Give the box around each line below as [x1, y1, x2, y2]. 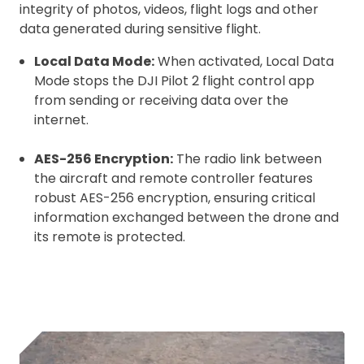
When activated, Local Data [154, 52, 334, 71]
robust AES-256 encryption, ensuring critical [34, 188, 315, 207]
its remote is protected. [34, 227, 185, 246]
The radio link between [173, 149, 322, 168]
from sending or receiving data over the [34, 91, 288, 110]
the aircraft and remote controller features [34, 169, 313, 188]
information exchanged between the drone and [34, 208, 339, 227]
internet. [34, 110, 89, 129]
